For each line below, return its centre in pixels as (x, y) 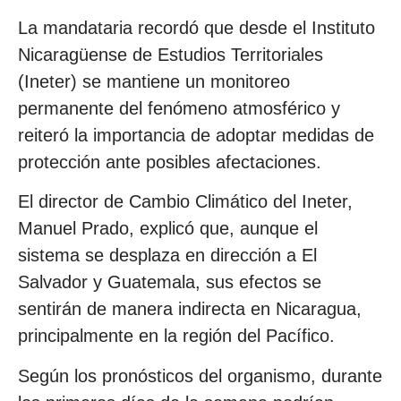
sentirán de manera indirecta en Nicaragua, (190, 309)
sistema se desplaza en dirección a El (167, 256)
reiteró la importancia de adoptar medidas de (196, 135)
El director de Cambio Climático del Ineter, (185, 202)
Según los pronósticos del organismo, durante (200, 375)
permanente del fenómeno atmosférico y (179, 108)
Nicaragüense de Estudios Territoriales (171, 54)
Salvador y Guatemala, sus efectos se (170, 282)
